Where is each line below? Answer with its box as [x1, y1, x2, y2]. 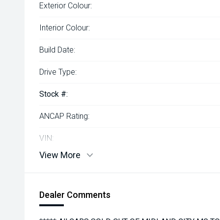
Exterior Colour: [39, 1, 92, 10]
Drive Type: [39, 67, 77, 77]
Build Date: [39, 45, 75, 55]
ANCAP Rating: [39, 111, 89, 121]
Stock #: [39, 89, 68, 99]
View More [39, 150, 81, 160]
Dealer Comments [39, 190, 110, 200]
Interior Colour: [39, 23, 90, 32]
